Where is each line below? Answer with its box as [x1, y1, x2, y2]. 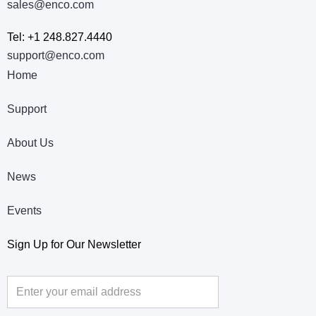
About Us [7, 136, 54, 149]
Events [7, 204, 42, 217]
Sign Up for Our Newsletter [7, 238, 141, 250]
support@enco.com [7, 49, 104, 61]
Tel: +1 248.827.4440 [7, 30, 112, 43]
